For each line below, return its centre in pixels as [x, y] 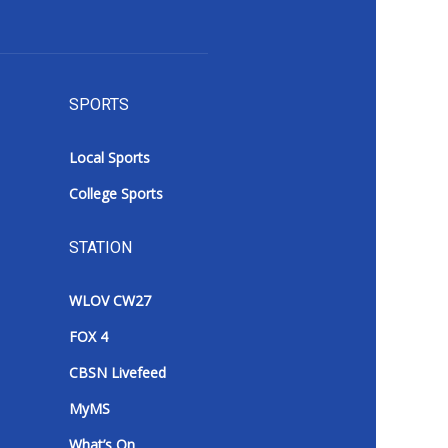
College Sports [115, 194]
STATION [100, 248]
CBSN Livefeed [117, 373]
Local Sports [109, 158]
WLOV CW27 [109, 301]
